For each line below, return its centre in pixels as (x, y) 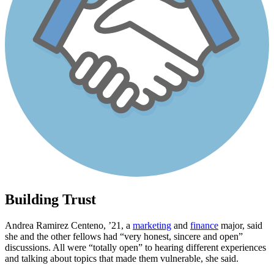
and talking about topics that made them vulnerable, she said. (122, 259)
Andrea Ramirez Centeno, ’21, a (69, 226)
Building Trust (50, 200)
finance (204, 226)
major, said (240, 226)
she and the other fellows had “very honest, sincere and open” (124, 237)
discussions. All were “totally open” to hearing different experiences (135, 248)
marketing (152, 226)
